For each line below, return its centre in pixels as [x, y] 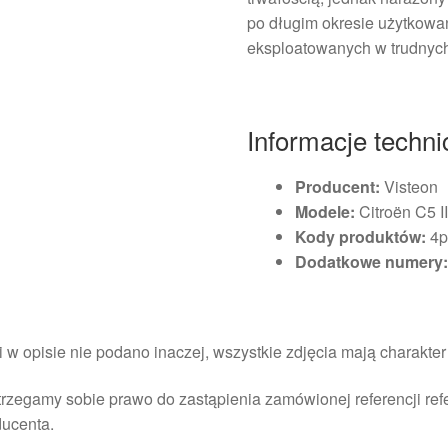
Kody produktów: [361, 237]
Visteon [409, 187]
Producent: [338, 187]
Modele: [325, 212]
